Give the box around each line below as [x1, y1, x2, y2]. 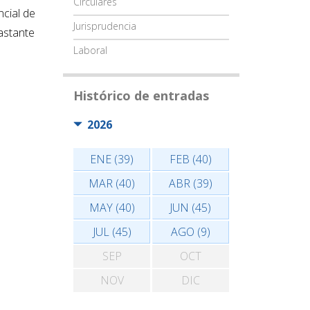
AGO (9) [170, 224, 210, 239]
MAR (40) [89, 176, 136, 191]
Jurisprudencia [73, 19, 136, 33]
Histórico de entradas [73, 87, 209, 104]
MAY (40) [89, 200, 135, 215]
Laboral [73, 44, 107, 57]
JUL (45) [92, 224, 131, 239]
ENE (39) [90, 152, 134, 167]
